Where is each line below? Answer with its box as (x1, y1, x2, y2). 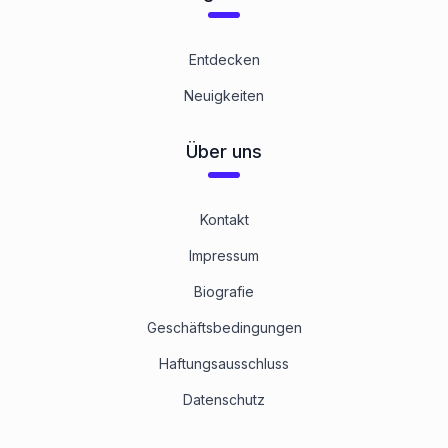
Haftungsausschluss (159, 355, 289, 372)
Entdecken (188, 51, 260, 68)
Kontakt (199, 211, 249, 228)
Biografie (194, 283, 254, 300)
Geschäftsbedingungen (146, 319, 302, 336)
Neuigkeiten (184, 87, 264, 104)
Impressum (189, 247, 259, 264)
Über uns (186, 141, 262, 162)
